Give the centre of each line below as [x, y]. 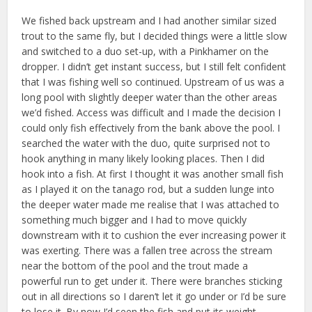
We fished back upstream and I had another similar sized [149, 21]
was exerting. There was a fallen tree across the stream [147, 251]
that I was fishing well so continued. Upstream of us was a [153, 82]
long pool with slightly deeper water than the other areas [150, 97]
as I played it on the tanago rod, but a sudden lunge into [148, 189]
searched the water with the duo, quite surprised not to [146, 143]
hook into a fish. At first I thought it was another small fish [153, 174]
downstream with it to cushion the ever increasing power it [154, 235]
